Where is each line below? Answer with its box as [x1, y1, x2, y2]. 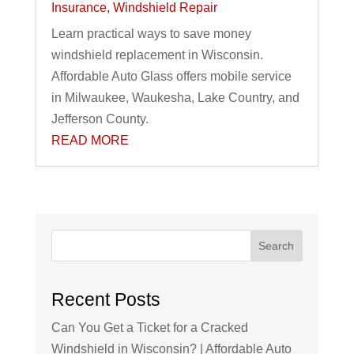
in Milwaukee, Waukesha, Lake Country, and [51, 91, 299, 105]
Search [258, 239, 295, 253]
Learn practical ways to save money [51, 27, 251, 41]
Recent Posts [51, 288, 160, 310]
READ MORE [51, 134, 129, 148]
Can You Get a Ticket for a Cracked [51, 320, 248, 334]
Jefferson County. [51, 112, 149, 126]
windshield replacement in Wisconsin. [51, 48, 263, 62]
